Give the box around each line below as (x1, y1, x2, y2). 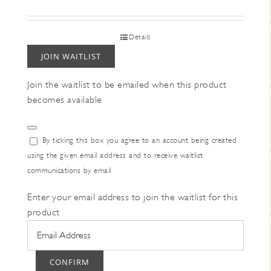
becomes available (27, 94, 102, 105)
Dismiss (31, 127, 60, 136)
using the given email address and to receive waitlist (27, 151, 203, 160)
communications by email (27, 166, 111, 175)
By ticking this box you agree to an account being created (42, 135, 237, 145)
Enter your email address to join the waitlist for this (27, 192, 238, 203)
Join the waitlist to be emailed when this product (27, 79, 227, 90)
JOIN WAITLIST (41, 51, 101, 62)
